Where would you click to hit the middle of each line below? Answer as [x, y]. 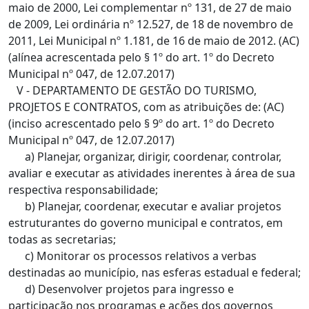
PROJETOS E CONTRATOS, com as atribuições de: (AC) [146, 107]
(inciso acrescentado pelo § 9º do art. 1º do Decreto [141, 123]
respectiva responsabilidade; [83, 190]
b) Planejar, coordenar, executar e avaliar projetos [145, 206]
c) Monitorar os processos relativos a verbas [132, 256]
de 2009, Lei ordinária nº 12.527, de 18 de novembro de [151, 24]
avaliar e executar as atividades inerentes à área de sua [152, 173]
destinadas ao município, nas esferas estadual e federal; [154, 272]
